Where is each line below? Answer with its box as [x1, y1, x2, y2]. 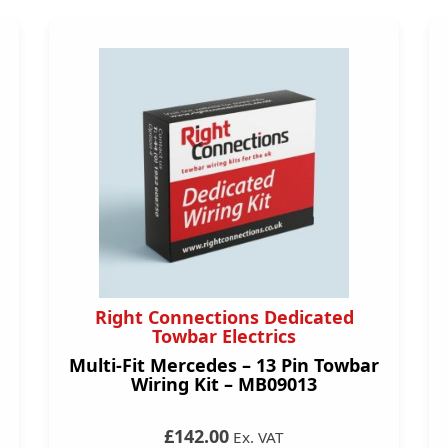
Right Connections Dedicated [94, 305, 354, 329]
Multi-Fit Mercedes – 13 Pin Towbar [69, 353, 379, 377]
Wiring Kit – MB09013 [131, 372, 317, 396]
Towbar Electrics [152, 324, 296, 348]
